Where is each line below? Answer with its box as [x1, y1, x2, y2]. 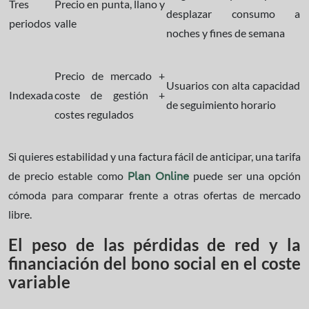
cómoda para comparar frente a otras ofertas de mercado [8, 188, 301, 201]
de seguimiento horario [166, 97, 276, 111]
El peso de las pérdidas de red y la [8, 234, 301, 255]
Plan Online [127, 171, 190, 183]
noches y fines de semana [166, 26, 285, 39]
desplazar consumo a [166, 6, 300, 20]
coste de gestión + [54, 88, 165, 101]
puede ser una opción [189, 168, 301, 182]
